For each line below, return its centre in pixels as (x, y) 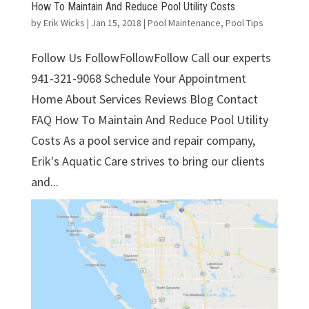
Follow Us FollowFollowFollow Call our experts (151, 57)
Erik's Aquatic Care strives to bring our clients (148, 161)
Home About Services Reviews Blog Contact (144, 99)
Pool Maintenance (184, 22)
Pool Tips (244, 22)
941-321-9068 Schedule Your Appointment (138, 78)
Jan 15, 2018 (116, 22)
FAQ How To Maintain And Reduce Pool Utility (149, 119)
